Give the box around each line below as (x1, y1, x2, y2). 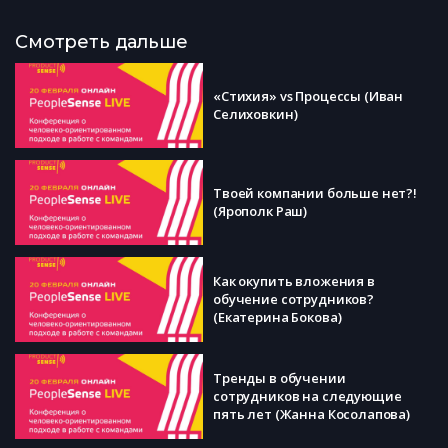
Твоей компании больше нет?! (213, 183, 418, 202)
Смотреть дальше (15, 31, 188, 54)
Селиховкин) (213, 104, 298, 123)
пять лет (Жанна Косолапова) (213, 404, 411, 423)
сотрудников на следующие (213, 386, 402, 405)
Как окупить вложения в (213, 271, 375, 290)
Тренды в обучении (213, 368, 346, 387)
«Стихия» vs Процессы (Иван (213, 86, 404, 105)
